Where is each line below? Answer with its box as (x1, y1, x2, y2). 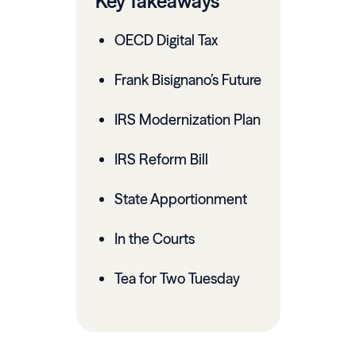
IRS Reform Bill (114, 150, 208, 169)
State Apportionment (114, 190, 247, 209)
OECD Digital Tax (114, 31, 218, 50)
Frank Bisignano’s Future (114, 71, 261, 90)
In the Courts (114, 230, 195, 249)
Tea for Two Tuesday (114, 269, 240, 288)
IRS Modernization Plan (114, 110, 261, 130)
